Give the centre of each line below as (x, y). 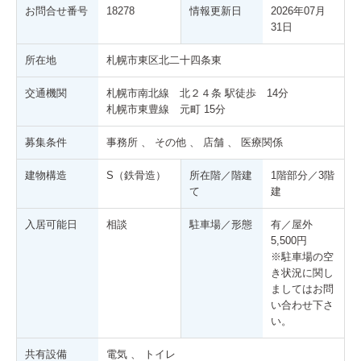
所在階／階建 (221, 175)
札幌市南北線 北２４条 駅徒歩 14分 (197, 93)
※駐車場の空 (302, 256)
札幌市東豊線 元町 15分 (166, 109)
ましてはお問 (302, 288)
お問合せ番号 (56, 10)
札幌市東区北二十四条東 (164, 60)
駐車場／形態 (221, 224)
